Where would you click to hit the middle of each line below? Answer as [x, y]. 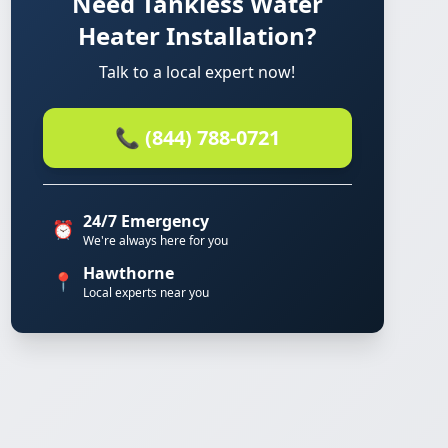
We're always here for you [155, 240]
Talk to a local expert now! [197, 72]
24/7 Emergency [145, 221]
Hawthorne [128, 273]
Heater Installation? [197, 35]
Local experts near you [145, 292]
